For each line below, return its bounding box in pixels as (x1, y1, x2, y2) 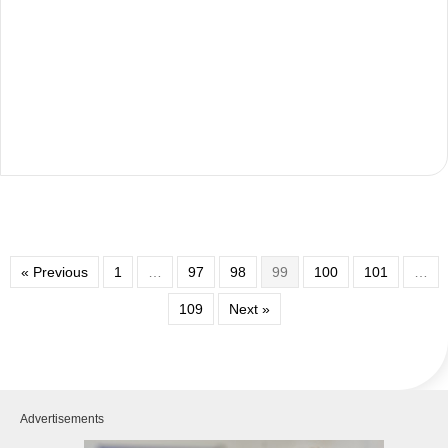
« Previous (20, 263, 88, 280)
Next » (228, 300, 270, 317)
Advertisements (20, 411, 104, 426)
